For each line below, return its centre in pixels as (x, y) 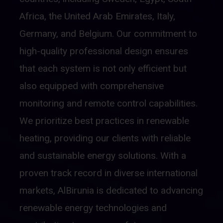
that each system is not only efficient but (103, 69)
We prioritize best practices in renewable (104, 121)
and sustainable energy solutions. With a (103, 156)
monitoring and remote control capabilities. (109, 104)
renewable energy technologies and (93, 208)
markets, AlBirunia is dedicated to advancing (111, 191)
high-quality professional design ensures (104, 51)
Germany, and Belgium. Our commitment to (108, 34)
